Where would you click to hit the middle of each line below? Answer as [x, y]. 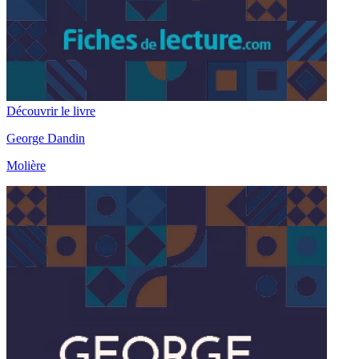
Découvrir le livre [51, 111]
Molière [26, 166]
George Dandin [46, 139]
